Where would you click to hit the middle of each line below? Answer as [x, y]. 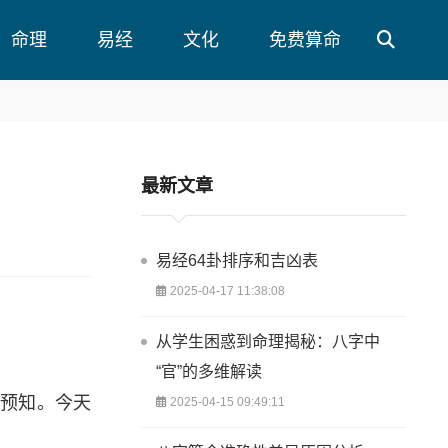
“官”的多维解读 [209, 371]
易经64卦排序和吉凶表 [237, 260]
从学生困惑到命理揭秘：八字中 [268, 341]
